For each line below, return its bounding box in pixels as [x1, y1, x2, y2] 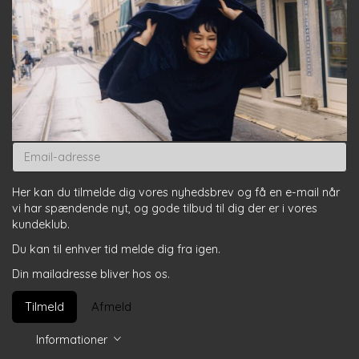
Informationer [36, 333, 111, 347]
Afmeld [91, 298, 131, 314]
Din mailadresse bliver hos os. [12, 266, 170, 281]
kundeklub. [12, 216, 70, 232]
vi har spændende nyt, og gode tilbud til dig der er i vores [12, 200, 317, 216]
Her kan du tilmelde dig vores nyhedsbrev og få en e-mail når [12, 184, 340, 200]
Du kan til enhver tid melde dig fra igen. [12, 241, 220, 256]
